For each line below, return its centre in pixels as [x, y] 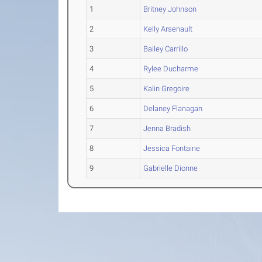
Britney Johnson [170, 9]
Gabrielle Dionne [171, 168]
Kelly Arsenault [168, 29]
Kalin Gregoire [167, 89]
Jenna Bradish [167, 129]
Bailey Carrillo [166, 49]
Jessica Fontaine [172, 149]
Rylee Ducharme [171, 69]
